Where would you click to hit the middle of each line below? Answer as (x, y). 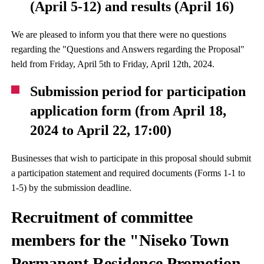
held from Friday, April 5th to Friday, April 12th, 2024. (113, 64)
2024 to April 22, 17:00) (101, 130)
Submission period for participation (138, 91)
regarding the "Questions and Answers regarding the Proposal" (128, 49)
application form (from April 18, (128, 110)
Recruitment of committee (102, 217)
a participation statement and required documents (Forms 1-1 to (128, 173)
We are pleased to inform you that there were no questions (119, 34)
